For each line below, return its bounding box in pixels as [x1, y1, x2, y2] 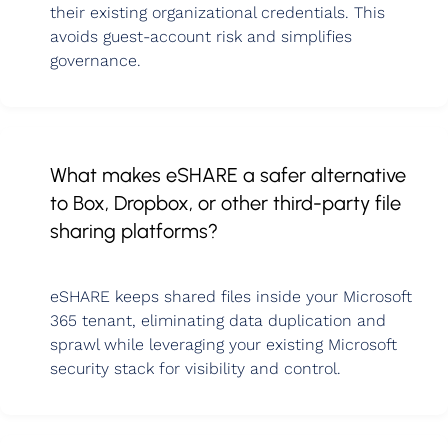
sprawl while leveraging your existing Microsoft [50, 335, 397, 355]
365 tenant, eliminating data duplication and [50, 311, 386, 331]
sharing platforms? [50, 219, 218, 244]
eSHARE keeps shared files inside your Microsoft [50, 287, 412, 307]
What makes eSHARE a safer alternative [50, 163, 406, 188]
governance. [50, 51, 141, 71]
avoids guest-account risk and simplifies [50, 27, 352, 47]
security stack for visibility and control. [50, 359, 341, 379]
